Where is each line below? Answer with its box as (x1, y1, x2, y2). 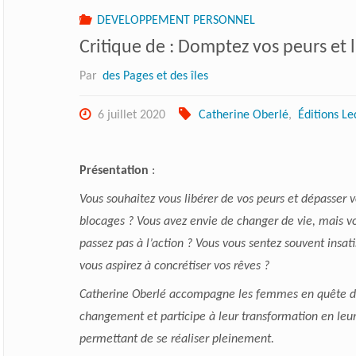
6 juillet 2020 (98, 108, 166, 122)
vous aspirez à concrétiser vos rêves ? (79, 259, 269, 273)
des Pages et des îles (103, 69, 209, 83)
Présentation (79, 164, 149, 177)
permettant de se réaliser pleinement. (79, 332, 274, 346)
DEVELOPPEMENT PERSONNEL (97, 14, 256, 27)
